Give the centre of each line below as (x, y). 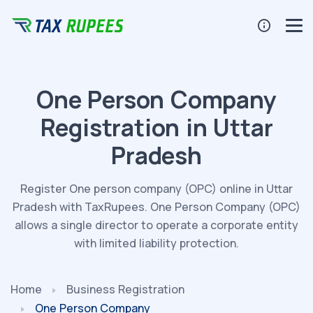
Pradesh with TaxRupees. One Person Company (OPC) (156, 207)
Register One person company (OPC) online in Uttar (156, 189)
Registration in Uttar (156, 128)
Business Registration (125, 290)
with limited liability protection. (156, 243)
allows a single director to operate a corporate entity (156, 225)
